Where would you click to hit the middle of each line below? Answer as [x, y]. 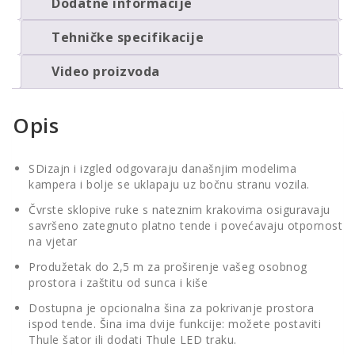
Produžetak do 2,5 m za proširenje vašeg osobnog [168, 266]
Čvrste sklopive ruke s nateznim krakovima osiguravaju [179, 209]
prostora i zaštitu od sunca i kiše [118, 282]
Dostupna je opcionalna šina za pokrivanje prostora [171, 307]
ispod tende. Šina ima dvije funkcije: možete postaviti [175, 323]
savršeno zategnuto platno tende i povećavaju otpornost [185, 225]
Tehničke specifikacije [128, 37]
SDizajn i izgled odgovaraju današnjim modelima [162, 168]
